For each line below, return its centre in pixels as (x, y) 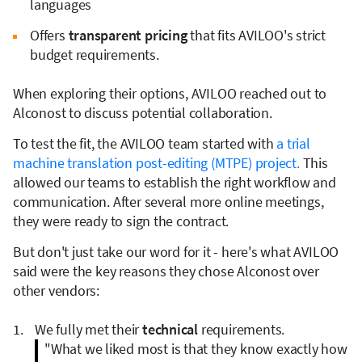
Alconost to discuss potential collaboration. (143, 112)
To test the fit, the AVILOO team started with (145, 143)
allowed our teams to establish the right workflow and (175, 182)
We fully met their (88, 329)
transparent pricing (128, 35)
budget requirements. (95, 54)
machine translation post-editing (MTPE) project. (156, 162)
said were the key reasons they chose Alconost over (166, 271)
